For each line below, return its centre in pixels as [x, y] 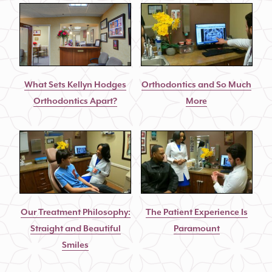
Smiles [76, 245]
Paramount [196, 229]
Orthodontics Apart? [76, 101]
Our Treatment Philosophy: [75, 212]
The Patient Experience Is [196, 212]
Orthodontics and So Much [197, 85]
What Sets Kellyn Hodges [76, 85]
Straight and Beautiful [75, 229]
